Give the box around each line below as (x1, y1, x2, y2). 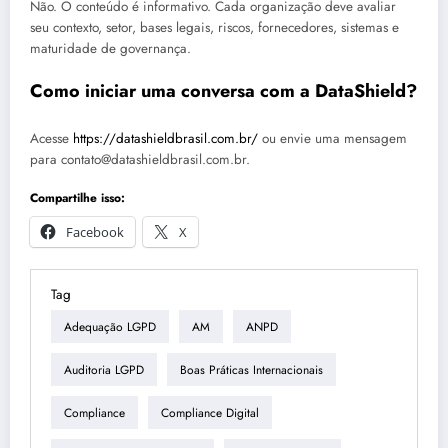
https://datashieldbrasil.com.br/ (73, 128, 258, 148)
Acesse (30, 128, 73, 148)
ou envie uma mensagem (258, 128, 407, 148)
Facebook (66, 223, 124, 242)
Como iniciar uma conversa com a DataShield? (30, 78, 417, 105)
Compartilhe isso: (30, 189, 125, 208)
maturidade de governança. (30, 39, 191, 59)
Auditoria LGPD (64, 360, 144, 379)
